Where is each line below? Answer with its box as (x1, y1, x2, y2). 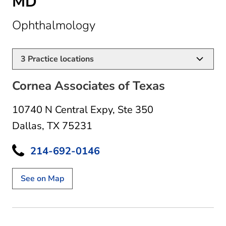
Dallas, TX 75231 (12, 119, 92, 133)
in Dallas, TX (95, 16, 162, 33)
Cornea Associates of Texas (12, 77, 165, 94)
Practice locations (26, 53, 94, 65)
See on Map (21, 173, 64, 184)
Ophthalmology (12, 17, 95, 33)
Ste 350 (118, 102, 153, 117)
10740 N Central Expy (12, 102, 112, 117)
